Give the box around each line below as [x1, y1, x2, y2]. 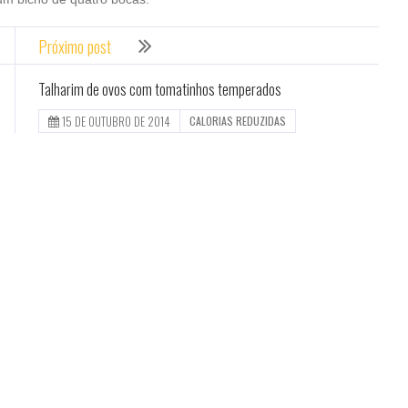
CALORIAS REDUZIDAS [189, 113, 286, 129]
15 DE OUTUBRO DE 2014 [61, 112, 170, 131]
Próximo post [37, 35, 111, 59]
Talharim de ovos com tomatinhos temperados [37, 78, 281, 101]
